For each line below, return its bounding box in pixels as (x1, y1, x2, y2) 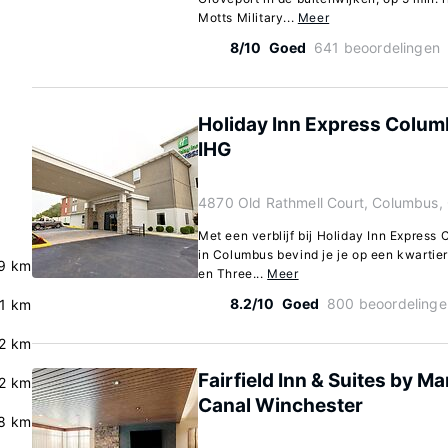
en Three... (198, 266, 268, 281)
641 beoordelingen (314, 39, 440, 56)
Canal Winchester (198, 394, 363, 417)
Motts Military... (198, 10, 298, 25)
